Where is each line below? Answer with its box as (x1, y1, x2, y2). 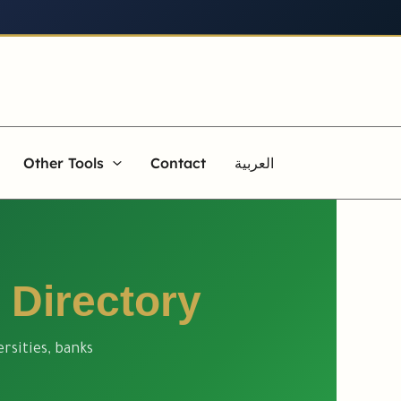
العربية (234, 154, 274, 172)
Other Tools (23, 154, 105, 172)
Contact (149, 154, 206, 172)
